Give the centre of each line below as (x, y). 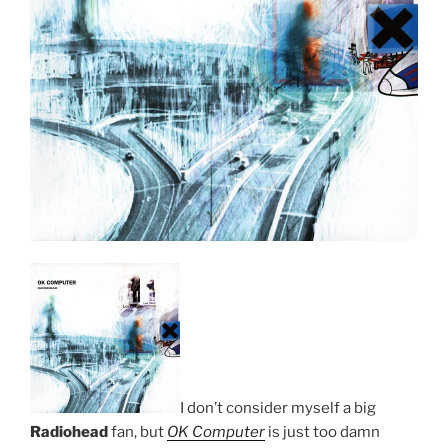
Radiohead (69, 431)
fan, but (137, 431)
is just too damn (322, 431)
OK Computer (216, 431)
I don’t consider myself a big (278, 407)
